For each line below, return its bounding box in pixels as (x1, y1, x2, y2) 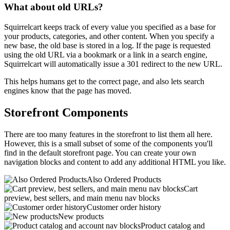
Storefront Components (4, 106, 128, 120)
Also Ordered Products (87, 175, 161, 184)
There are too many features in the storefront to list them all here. (4, 130, 213, 139)
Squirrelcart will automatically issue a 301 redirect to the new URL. (4, 60, 222, 69)
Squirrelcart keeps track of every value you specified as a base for (4, 23, 216, 32)
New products (58, 212, 104, 221)
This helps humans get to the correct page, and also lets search (4, 77, 204, 86)
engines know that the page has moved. (4, 86, 131, 95)
